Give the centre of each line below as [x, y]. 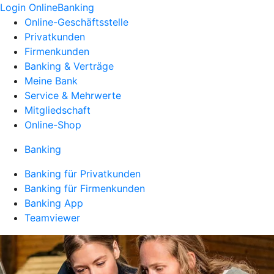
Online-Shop [53, 125]
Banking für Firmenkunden [85, 188]
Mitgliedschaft [57, 110]
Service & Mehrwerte [73, 95]
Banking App [54, 203]
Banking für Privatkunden [83, 174]
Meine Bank [51, 81]
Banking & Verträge [69, 66]
